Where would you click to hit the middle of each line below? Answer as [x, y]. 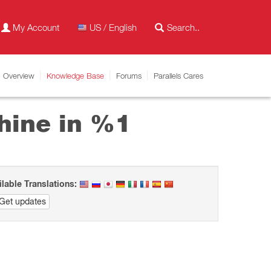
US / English [113, 27]
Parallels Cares [178, 76]
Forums [129, 76]
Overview [19, 76]
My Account [36, 27]
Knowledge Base [75, 76]
